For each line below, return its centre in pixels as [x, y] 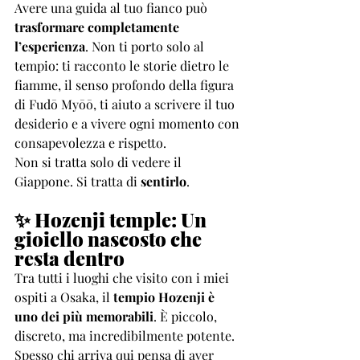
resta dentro [70, 258]
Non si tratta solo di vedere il [100, 162]
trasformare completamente [98, 27]
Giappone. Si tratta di [78, 181]
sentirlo [164, 181]
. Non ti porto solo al [146, 46]
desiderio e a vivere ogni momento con [129, 123]
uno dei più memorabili [84, 316]
